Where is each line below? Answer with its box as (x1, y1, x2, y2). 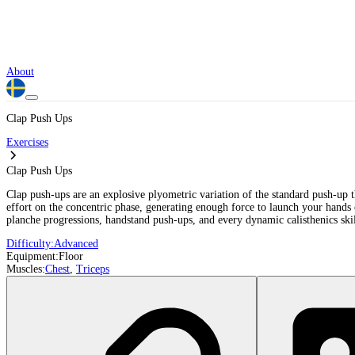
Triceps (76, 263, 109, 275)
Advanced (54, 238, 98, 250)
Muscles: (6, 263, 45, 275)
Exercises (6, 136, 48, 148)
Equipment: (6, 250, 59, 262)
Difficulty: (6, 238, 54, 250)
